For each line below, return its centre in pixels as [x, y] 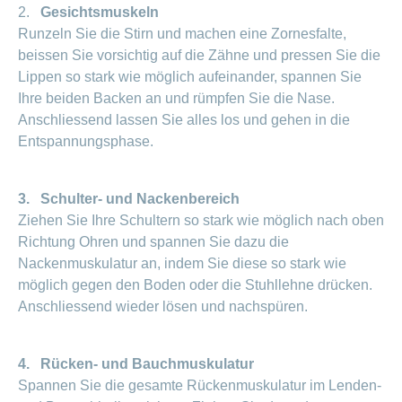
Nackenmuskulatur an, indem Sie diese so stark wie [182, 264]
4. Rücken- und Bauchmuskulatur [136, 364]
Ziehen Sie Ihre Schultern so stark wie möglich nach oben [201, 221]
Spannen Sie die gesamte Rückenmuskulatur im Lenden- [200, 386]
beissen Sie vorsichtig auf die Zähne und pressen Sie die [199, 56]
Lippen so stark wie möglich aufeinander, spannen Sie [190, 77]
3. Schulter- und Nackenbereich [129, 199]
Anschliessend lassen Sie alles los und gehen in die [184, 120]
